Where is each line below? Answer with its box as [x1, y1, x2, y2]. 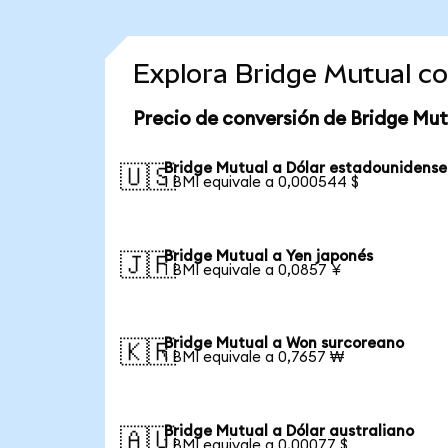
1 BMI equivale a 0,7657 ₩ [164, 350, 345, 366]
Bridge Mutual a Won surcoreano [164, 336, 405, 352]
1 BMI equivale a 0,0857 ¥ [164, 262, 342, 278]
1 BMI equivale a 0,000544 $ [164, 174, 360, 190]
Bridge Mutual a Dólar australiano [164, 424, 415, 440]
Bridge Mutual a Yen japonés [164, 248, 374, 264]
